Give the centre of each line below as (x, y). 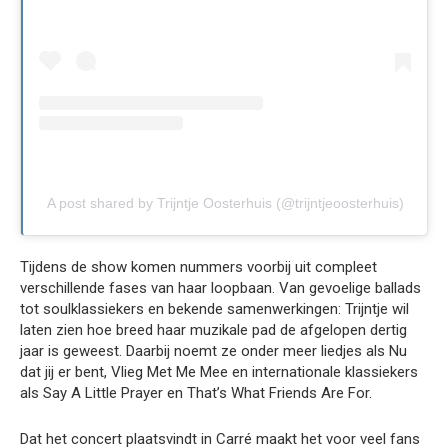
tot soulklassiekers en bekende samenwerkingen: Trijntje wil (214, 308)
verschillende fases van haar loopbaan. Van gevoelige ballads (220, 287)
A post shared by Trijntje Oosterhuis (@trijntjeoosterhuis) (225, 202)
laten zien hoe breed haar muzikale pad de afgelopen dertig (213, 329)
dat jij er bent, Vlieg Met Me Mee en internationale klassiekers (219, 371)
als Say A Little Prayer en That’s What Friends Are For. (196, 392)
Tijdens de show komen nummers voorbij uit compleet (198, 266)
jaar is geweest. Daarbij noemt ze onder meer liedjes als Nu (213, 350)
